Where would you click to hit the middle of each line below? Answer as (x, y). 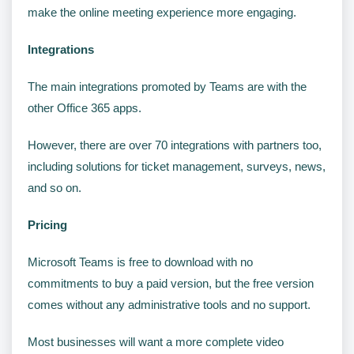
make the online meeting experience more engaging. (162, 12)
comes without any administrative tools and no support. (169, 304)
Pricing (47, 224)
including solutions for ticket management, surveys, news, (177, 166)
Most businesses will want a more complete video (156, 341)
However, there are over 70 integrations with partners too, (175, 145)
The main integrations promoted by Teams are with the (167, 86)
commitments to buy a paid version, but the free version (171, 283)
